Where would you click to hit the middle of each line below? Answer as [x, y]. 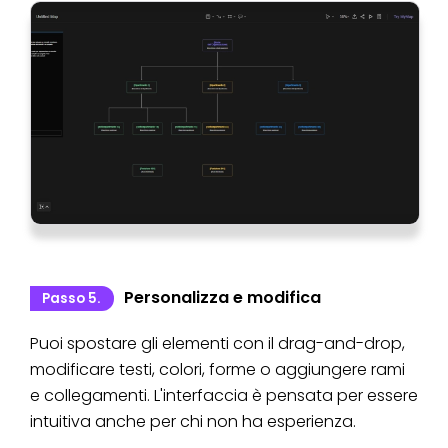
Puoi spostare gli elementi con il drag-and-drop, [217, 344]
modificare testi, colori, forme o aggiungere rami [217, 370]
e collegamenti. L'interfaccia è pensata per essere [224, 396]
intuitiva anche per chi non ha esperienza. [193, 422]
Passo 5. [70, 299]
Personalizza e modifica [222, 298]
